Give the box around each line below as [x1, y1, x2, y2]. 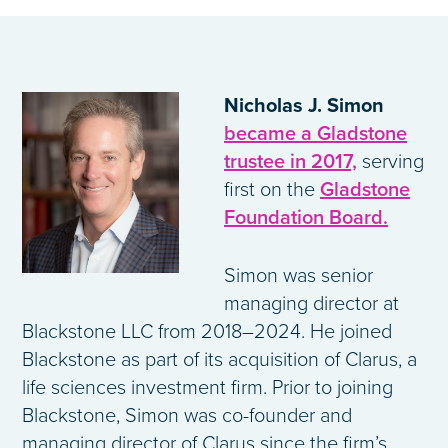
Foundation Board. [224, 206, 388, 231]
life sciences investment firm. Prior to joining [22, 376, 393, 401]
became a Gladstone [224, 122, 407, 147]
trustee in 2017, [224, 150, 357, 175]
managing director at [224, 292, 399, 317]
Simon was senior [224, 264, 373, 289]
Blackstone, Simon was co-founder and [22, 404, 352, 429]
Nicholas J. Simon [224, 94, 384, 119]
